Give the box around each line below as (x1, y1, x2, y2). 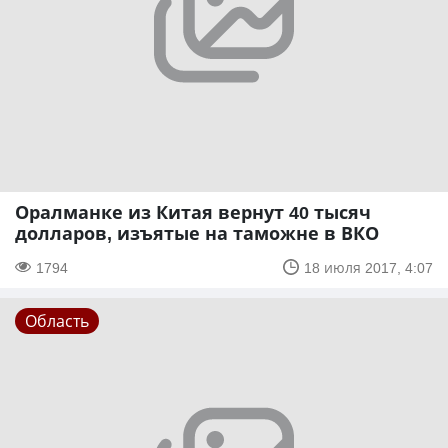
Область (25, 309, 89, 332)
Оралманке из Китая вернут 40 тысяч (15, 199, 371, 224)
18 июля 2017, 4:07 (304, 257, 433, 277)
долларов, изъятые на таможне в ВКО (15, 220, 379, 245)
